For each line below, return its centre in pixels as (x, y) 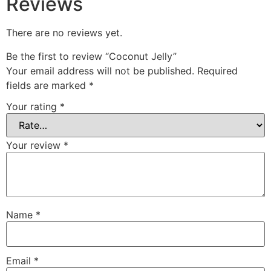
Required (217, 70)
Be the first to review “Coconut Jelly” (91, 56)
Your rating (33, 107)
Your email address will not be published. (100, 70)
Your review (35, 145)
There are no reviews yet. (64, 33)
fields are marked (47, 85)
